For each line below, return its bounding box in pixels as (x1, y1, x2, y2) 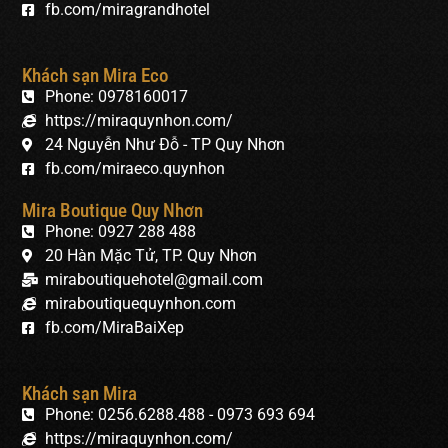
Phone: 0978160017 (44, 87, 188, 107)
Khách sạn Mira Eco (22, 64, 168, 88)
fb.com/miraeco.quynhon (44, 159, 225, 179)
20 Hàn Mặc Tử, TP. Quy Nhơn (44, 246, 257, 266)
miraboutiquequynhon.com (44, 294, 236, 314)
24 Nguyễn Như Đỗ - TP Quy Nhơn (44, 135, 285, 155)
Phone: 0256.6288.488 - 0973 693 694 (44, 405, 315, 425)
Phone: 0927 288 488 (44, 222, 196, 242)
